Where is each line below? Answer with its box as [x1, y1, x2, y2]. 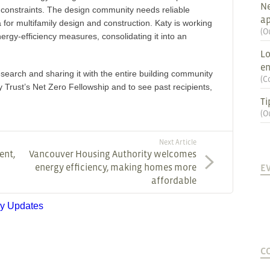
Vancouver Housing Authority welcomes [29, 148, 197, 159]
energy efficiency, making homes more [35, 162, 197, 172]
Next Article [159, 138, 197, 146]
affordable [151, 175, 197, 186]
